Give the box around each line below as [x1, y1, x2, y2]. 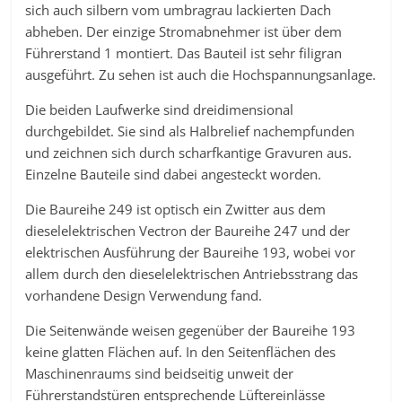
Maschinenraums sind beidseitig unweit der [25, 364, 294, 382]
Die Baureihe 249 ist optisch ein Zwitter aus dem [25, 200, 327, 218]
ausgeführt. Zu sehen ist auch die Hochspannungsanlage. [25, 66, 377, 83]
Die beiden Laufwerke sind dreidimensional [25, 100, 294, 118]
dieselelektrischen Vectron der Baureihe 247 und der [25, 222, 351, 240]
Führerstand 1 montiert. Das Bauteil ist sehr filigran [25, 44, 343, 62]
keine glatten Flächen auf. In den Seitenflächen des [25, 343, 336, 361]
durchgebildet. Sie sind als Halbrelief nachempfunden [25, 122, 355, 140]
